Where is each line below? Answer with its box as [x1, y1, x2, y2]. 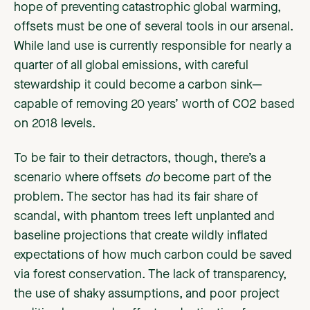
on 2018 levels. [14, 118, 95, 131]
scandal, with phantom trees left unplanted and [14, 210, 275, 224]
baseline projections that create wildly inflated [14, 230, 268, 243]
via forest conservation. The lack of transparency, [14, 268, 286, 282]
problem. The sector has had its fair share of [14, 191, 258, 204]
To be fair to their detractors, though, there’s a [14, 152, 266, 165]
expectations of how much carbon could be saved [14, 249, 292, 262]
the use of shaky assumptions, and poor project [14, 288, 280, 301]
